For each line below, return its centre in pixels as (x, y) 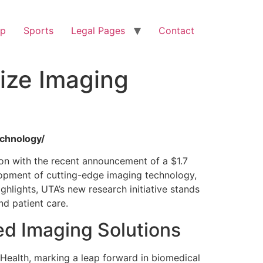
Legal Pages (98, 31)
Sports (38, 31)
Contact (176, 31)
